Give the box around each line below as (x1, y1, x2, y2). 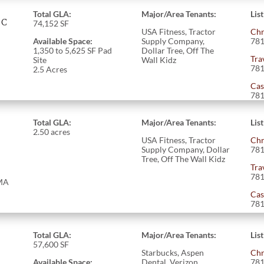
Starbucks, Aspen (141, 247, 204, 258)
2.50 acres (32, 126, 70, 137)
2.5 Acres (32, 64, 67, 74)
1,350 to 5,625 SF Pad (32, 45, 112, 55)
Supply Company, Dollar (141, 144, 230, 154)
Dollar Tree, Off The (141, 45, 214, 55)
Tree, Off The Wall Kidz (141, 153, 226, 164)
